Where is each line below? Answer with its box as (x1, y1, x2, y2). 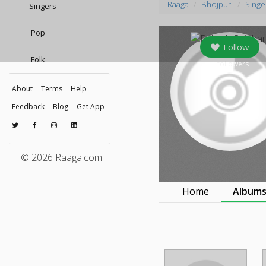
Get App (77, 102, 104, 112)
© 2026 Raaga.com (21, 151, 102, 164)
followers (217, 59, 249, 69)
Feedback (12, 102, 45, 112)
